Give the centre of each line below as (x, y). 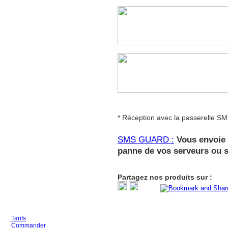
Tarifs (18, 219)
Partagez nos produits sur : (165, 177)
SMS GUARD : (146, 140)
